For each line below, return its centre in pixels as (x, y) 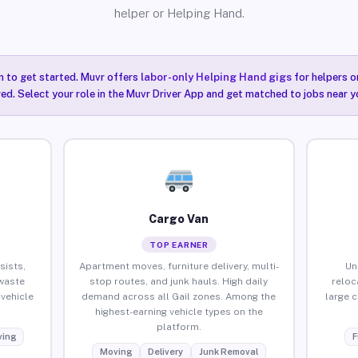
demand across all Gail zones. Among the (179, 296)
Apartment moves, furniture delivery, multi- (179, 266)
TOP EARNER (179, 244)
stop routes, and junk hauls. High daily (179, 281)
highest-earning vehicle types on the (179, 311)
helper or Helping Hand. (179, 13)
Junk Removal (228, 351)
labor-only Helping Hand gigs (216, 77)
